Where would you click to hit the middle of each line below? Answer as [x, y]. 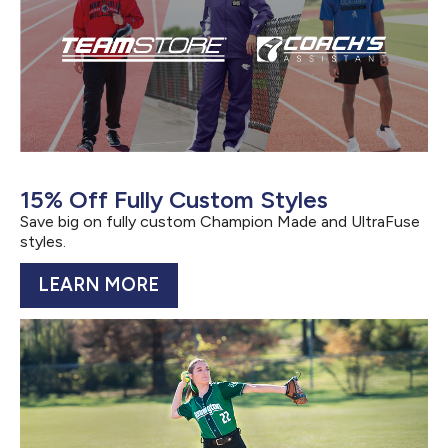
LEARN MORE [99, 285]
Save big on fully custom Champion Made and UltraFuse [220, 221]
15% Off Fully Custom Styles [174, 199]
